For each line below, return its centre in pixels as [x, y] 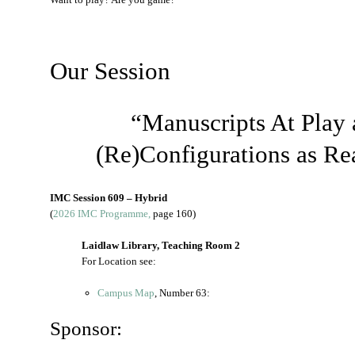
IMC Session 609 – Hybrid [109, 198]
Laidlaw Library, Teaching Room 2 [161, 245]
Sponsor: [86, 328]
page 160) [173, 214]
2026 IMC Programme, [102, 214]
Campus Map [126, 293]
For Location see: [119, 261]
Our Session [110, 71]
